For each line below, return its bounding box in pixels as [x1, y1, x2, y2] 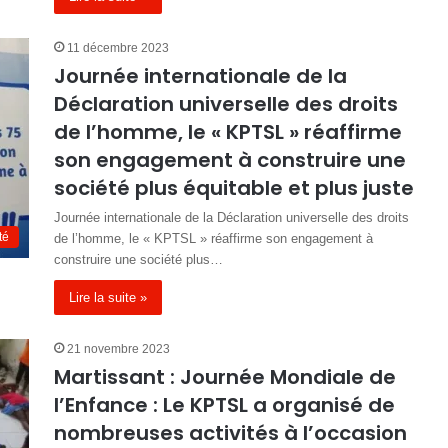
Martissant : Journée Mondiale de [54, 363, 396, 391]
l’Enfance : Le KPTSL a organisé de [54, 391, 395, 419]
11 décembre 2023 [67, 41, 169, 55]
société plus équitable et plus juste [54, 174, 414, 202]
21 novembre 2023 [67, 342, 170, 356]
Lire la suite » [69, 290, 147, 305]
